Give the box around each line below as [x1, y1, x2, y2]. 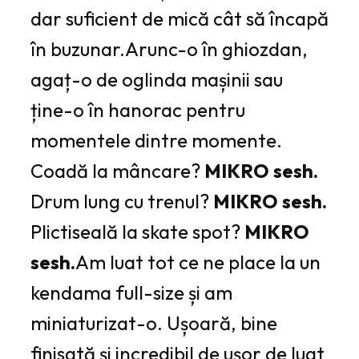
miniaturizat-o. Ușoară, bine [30, 311, 277, 336]
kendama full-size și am [30, 280, 232, 305]
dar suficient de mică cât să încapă [30, 6, 329, 31]
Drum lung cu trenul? [30, 189, 213, 214]
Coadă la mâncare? [30, 159, 204, 184]
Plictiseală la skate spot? [30, 220, 244, 244]
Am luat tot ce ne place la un [75, 250, 321, 275]
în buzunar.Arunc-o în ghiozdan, [30, 37, 308, 62]
